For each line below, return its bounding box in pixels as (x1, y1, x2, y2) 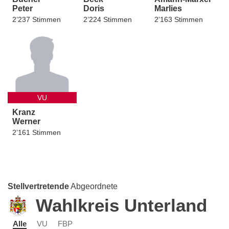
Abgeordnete (69, 182, 118, 191)
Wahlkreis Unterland (36, 195, 207, 216)
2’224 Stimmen (83, 15, 132, 24)
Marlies (154, 4, 182, 13)
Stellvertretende (8, 182, 69, 191)
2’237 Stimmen (12, 15, 61, 24)
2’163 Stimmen (154, 15, 203, 24)
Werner (12, 117, 40, 126)
